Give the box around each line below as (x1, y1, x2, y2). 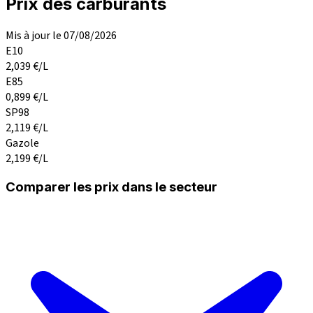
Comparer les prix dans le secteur (6, 179, 217, 196)
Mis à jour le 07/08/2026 (6, 27, 117, 43)
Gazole (6, 135, 39, 151)
